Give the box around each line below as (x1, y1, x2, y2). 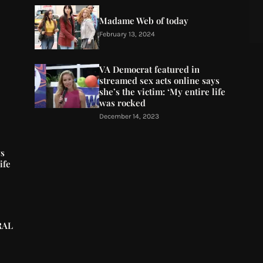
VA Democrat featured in (99, 63, 200, 75)
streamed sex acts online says (99, 75, 220, 86)
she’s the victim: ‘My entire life (99, 86, 225, 97)
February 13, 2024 (99, 29, 155, 38)
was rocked (99, 97, 146, 109)
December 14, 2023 (99, 112, 159, 120)
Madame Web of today (99, 14, 188, 26)
